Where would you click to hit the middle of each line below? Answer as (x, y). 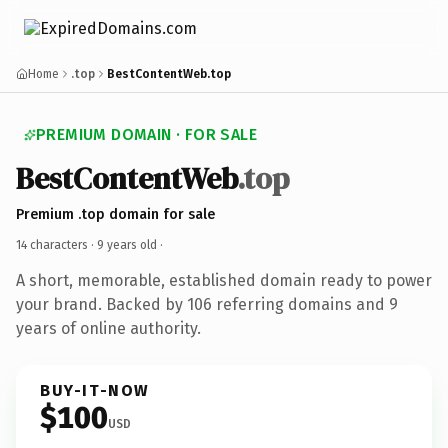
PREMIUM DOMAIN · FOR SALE (146, 134)
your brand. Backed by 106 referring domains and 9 (207, 304)
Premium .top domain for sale (115, 214)
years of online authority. (108, 328)
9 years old (127, 244)
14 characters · (56, 244)
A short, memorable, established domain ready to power (224, 280)
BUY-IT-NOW (95, 390)
